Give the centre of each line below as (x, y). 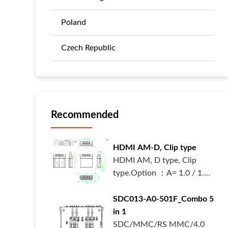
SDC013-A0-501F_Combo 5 (163, 199)
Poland (74, 22)
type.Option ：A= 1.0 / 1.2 (152, 173)
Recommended (85, 115)
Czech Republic (88, 48)
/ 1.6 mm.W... (137, 186)
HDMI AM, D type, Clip (155, 161)
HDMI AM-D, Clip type (155, 148)
